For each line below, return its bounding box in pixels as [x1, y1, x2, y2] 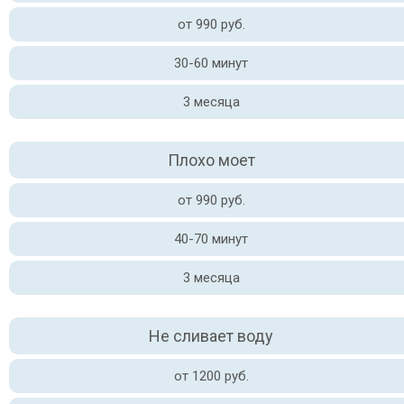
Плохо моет [167, 151, 255, 170]
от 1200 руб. [173, 368, 249, 384]
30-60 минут [174, 55, 248, 71]
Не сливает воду [149, 326, 273, 345]
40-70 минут [174, 231, 248, 247]
